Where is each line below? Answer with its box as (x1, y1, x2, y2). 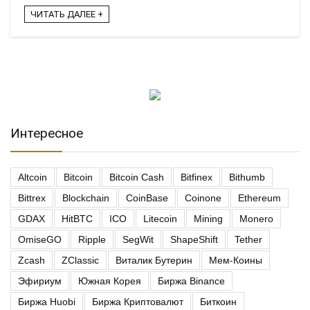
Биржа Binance (158, 275, 225, 286)
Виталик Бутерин (116, 255, 192, 266)
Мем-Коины (209, 255, 262, 266)
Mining (194, 213, 223, 224)
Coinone (185, 192, 221, 203)
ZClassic (62, 255, 99, 266)
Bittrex (18, 192, 46, 203)
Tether (235, 234, 262, 245)
